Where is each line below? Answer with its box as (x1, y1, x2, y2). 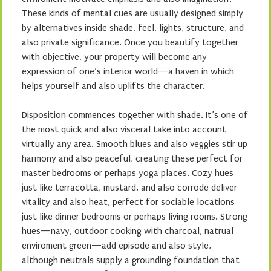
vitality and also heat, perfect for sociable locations (22, 197, 235, 207)
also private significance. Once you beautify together (22, 37, 238, 48)
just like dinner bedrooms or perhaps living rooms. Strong (22, 211, 247, 222)
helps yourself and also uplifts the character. (22, 80, 205, 91)
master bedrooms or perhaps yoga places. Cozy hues (22, 168, 233, 178)
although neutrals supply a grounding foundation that (22, 255, 240, 266)
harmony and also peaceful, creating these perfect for (22, 153, 243, 164)
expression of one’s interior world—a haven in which (22, 66, 234, 77)
